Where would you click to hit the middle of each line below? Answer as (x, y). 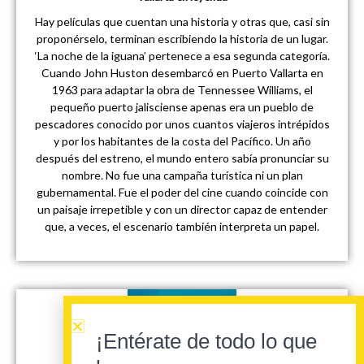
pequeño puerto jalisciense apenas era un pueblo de (182, 106)
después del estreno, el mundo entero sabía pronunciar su (182, 158)
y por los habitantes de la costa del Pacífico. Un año (182, 141)
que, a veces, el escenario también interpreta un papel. (182, 226)
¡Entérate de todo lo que (206, 341)
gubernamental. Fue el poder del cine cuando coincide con (182, 192)
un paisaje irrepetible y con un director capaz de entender (182, 209)
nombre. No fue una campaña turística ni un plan (182, 175)
